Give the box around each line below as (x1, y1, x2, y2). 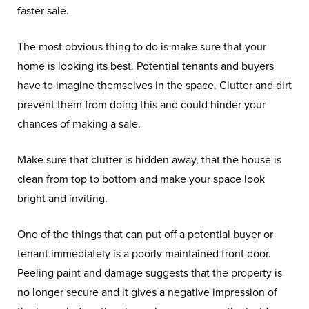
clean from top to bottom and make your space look (17, 172, 265, 186)
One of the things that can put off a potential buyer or (17, 228, 273, 241)
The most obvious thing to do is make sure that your (17, 40, 266, 54)
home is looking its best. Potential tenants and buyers (17, 59, 274, 73)
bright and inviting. (17, 192, 108, 206)
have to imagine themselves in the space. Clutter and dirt (17, 79, 292, 92)
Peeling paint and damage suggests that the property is (17, 266, 282, 280)
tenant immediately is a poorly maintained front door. (17, 247, 271, 261)
